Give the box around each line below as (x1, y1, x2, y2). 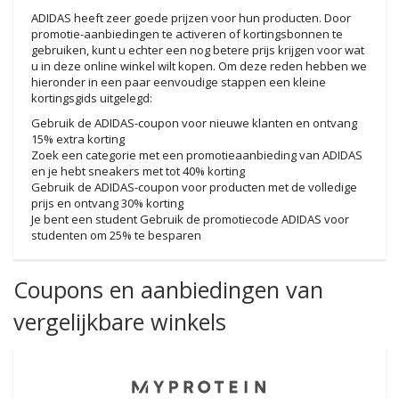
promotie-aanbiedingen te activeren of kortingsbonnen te (31, 26, 343, 42)
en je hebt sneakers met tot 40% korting (31, 163, 245, 179)
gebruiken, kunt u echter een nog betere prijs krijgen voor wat (31, 42, 364, 58)
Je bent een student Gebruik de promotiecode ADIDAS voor (31, 211, 349, 227)
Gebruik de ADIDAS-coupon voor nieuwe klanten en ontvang (31, 115, 357, 131)
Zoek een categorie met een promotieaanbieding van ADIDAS (31, 147, 362, 163)
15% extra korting (31, 131, 125, 147)
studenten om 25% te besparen (31, 227, 201, 243)
